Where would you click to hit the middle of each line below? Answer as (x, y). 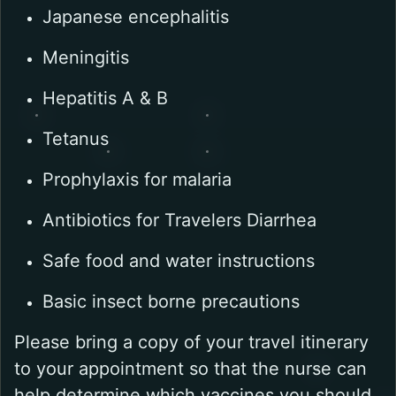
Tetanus (76, 139)
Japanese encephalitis (136, 17)
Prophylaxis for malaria (137, 179)
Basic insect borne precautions (171, 301)
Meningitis (86, 57)
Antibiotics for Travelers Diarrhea (179, 220)
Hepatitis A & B (105, 98)
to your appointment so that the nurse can (190, 369)
